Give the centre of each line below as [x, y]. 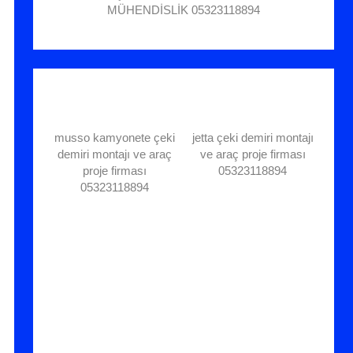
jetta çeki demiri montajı [253, 138]
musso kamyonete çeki [115, 138]
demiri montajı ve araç [115, 154]
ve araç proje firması [253, 154]
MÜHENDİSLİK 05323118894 [184, 10]
